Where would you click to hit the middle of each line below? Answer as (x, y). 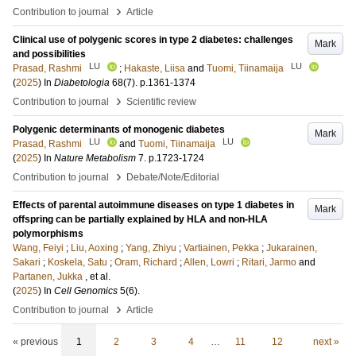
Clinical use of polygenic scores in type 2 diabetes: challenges (153, 40)
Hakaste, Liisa (155, 68)
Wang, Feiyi (38, 248)
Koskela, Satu (77, 262)
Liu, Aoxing (95, 248)
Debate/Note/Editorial (173, 177)
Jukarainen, (292, 248)
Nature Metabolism (95, 158)
